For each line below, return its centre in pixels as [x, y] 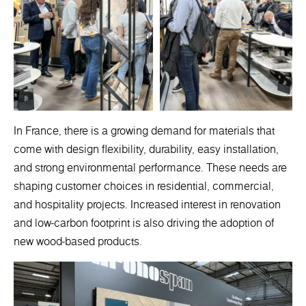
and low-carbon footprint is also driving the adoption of [144, 223]
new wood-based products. [78, 241]
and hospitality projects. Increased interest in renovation [147, 205]
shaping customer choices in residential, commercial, [144, 186]
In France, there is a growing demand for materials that [144, 131]
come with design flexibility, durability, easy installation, [146, 149]
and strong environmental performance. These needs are [150, 168]
